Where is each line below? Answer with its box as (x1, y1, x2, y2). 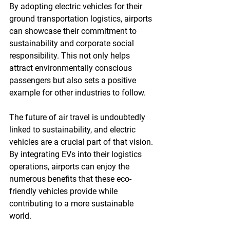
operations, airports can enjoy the (9, 162, 131, 171)
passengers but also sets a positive (9, 75, 138, 85)
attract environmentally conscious (9, 63, 134, 73)
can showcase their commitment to (9, 26, 139, 36)
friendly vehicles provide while (9, 186, 120, 196)
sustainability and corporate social (9, 39, 136, 48)
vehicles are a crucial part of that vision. (9, 137, 155, 147)
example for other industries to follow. (9, 88, 146, 98)
